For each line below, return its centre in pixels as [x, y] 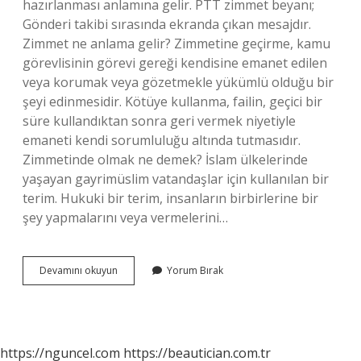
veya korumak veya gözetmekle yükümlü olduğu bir [178, 82]
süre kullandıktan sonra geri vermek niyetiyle [159, 121]
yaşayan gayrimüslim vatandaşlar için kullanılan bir [176, 179]
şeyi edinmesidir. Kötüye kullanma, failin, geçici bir [172, 102]
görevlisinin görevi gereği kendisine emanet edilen [175, 63]
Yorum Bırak [195, 270]
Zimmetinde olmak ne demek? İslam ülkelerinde [165, 160]
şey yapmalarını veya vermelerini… [125, 218]
